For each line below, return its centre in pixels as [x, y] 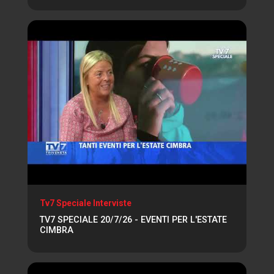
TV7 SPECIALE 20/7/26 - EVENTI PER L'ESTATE [133, 220]
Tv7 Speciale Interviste [86, 203]
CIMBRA [57, 230]
